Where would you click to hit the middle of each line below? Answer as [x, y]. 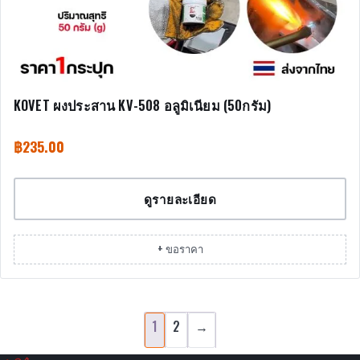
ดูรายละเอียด [180, 199]
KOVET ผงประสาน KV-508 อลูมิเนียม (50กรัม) [143, 106]
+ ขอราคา [180, 249]
